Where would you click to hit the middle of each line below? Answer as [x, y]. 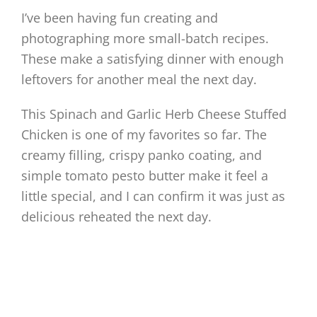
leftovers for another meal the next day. [139, 79]
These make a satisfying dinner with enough [152, 59]
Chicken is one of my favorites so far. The [144, 134]
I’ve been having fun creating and [120, 18]
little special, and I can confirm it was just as [153, 196]
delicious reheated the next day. [116, 217]
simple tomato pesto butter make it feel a [145, 175]
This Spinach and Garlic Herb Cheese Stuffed [154, 114]
